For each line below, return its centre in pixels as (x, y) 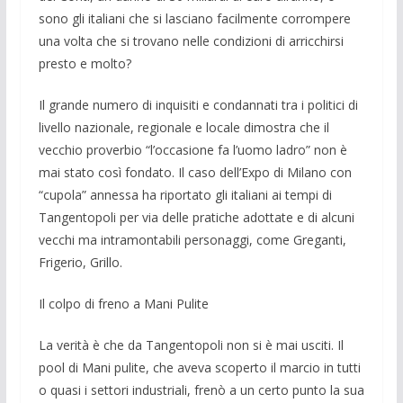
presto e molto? (85, 63)
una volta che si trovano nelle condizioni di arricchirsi (191, 40)
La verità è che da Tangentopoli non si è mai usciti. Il (191, 345)
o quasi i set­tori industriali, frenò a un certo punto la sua (201, 390)
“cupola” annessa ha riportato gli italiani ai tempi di (185, 194)
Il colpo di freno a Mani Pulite (123, 303)
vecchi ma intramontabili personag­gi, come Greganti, (192, 239)
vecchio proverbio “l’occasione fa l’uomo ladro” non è (193, 149)
